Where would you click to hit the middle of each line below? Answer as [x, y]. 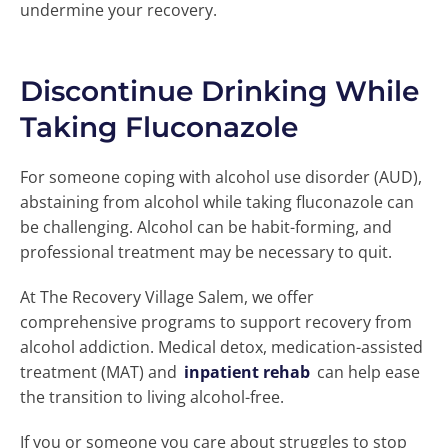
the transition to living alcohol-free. [152, 396]
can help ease [366, 371]
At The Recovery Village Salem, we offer [167, 296]
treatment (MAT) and [100, 371]
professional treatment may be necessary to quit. [206, 251]
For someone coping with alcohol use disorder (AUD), [221, 176]
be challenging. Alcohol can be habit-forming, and [206, 226]
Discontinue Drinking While [219, 90]
